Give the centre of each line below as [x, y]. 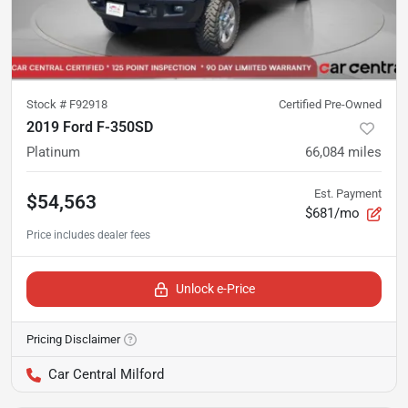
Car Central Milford [106, 374]
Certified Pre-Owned [330, 104]
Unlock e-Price [215, 288]
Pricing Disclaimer [73, 339]
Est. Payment [348, 193]
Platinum [53, 152]
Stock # [48, 104]
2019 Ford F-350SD [90, 127]
